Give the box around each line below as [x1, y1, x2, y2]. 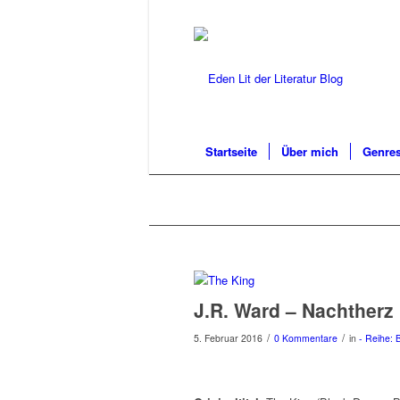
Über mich [281, 143, 338, 160]
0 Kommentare [274, 331, 337, 345]
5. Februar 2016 [194, 331, 262, 345]
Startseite [205, 143, 257, 160]
